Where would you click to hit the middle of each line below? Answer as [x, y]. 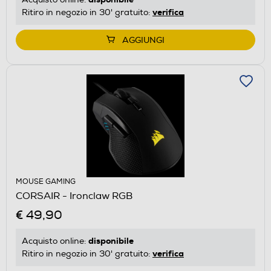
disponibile [111, 240]
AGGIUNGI [143, 40]
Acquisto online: [55, 241]
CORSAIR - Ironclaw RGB [74, 196]
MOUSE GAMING [46, 181]
